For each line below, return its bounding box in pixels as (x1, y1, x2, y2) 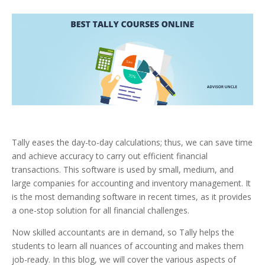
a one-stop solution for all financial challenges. (12, 205, 189, 216)
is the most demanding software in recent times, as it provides (12, 191, 251, 203)
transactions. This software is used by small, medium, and (12, 164, 234, 176)
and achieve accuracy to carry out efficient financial (12, 150, 208, 162)
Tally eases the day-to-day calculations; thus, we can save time (12, 137, 253, 148)
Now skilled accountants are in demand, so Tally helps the (12, 227, 234, 238)
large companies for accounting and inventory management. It (12, 177, 251, 189)
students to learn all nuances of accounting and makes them (12, 240, 244, 252)
